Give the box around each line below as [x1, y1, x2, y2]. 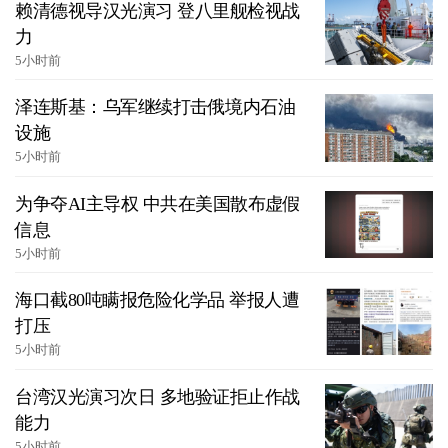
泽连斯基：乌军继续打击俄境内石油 [15, 97, 295, 118]
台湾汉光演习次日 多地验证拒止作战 [15, 386, 300, 407]
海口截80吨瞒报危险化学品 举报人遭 [15, 290, 299, 311]
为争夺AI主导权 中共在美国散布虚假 [15, 193, 300, 214]
